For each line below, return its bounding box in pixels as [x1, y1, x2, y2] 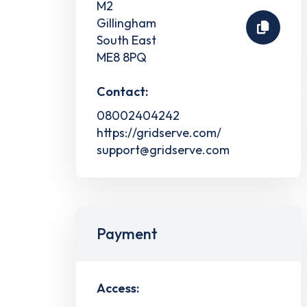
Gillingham [97, 14, 156, 31]
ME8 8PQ [97, 49, 147, 65]
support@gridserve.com [97, 141, 230, 158]
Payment [97, 223, 158, 243]
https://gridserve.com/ [97, 124, 221, 140]
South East [97, 32, 156, 48]
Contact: [97, 83, 148, 99]
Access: [97, 280, 139, 296]
